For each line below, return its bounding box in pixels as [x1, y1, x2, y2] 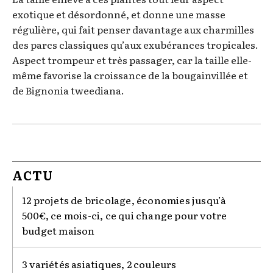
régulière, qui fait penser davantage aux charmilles [12, 21, 254, 37]
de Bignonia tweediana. [12, 82, 124, 97]
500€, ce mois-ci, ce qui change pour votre [22, 207, 227, 222]
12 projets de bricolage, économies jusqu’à [22, 192, 227, 207]
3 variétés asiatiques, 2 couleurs [22, 256, 177, 271]
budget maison [22, 222, 95, 238]
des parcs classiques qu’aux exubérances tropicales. [12, 37, 258, 52]
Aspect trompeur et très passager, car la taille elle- [12, 52, 252, 67]
